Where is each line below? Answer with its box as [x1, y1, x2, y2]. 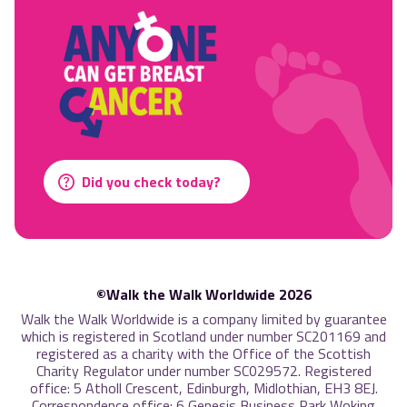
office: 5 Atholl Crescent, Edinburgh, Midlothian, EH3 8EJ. [29, 376, 378, 399]
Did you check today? [82, 170, 221, 193]
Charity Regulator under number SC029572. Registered [35, 359, 372, 382]
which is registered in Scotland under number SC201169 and [21, 324, 386, 347]
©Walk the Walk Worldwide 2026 [95, 283, 312, 305]
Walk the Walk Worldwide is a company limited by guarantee [20, 307, 387, 330]
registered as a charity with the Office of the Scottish [36, 342, 371, 364]
